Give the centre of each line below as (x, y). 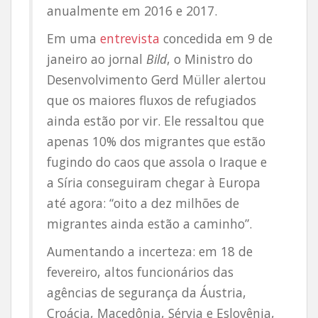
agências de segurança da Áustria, (147, 292)
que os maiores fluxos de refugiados (152, 100)
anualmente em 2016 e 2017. (132, 11)
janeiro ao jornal (97, 59)
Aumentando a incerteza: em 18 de (150, 251)
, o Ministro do (210, 59)
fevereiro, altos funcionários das (140, 272)
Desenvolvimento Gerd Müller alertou (157, 79)
